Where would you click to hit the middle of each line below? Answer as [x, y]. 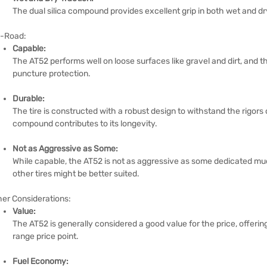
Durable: [29, 98]
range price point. [46, 236]
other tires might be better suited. [76, 173]
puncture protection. [52, 73]
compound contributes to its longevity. [85, 123]
